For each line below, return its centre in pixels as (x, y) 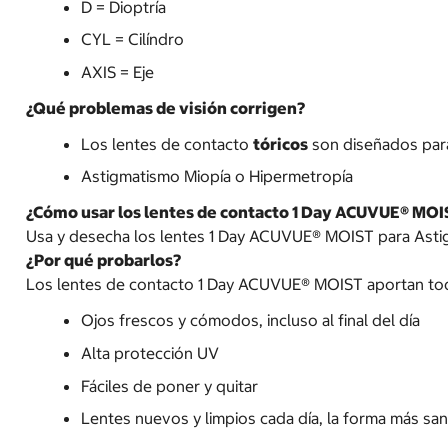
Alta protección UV (150, 352)
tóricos (281, 143)
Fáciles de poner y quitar (170, 385)
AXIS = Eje (118, 71)
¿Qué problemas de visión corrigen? (165, 107)
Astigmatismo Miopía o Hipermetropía (217, 176)
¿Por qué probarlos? (103, 260)
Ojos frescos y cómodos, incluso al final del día (251, 320)
